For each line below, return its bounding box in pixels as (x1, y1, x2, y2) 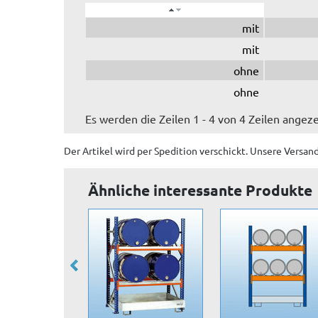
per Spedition (137, 143, 197, 157)
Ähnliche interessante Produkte (88, 180, 312, 199)
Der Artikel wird (64, 143, 137, 157)
